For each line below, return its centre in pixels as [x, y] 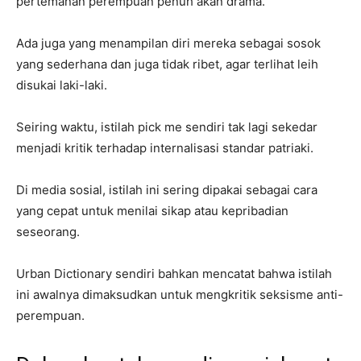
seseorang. [48, 231]
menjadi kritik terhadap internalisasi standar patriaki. [165, 147]
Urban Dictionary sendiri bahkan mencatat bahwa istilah [174, 273]
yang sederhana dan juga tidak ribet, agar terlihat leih [167, 64]
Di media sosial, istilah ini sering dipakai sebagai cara [167, 189]
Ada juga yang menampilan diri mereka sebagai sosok [168, 43]
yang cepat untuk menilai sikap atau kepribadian [152, 210]
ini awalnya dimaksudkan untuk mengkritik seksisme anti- [180, 294]
